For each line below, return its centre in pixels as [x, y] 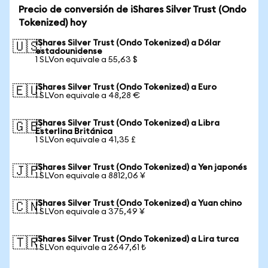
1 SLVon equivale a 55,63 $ [86, 60]
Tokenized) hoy [53, 23]
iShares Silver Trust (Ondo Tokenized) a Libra [127, 123]
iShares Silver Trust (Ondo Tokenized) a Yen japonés [141, 167]
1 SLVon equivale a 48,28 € [88, 96]
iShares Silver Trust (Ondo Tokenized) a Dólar [128, 43]
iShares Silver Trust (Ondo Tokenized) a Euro [126, 87]
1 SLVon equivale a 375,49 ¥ [90, 212]
